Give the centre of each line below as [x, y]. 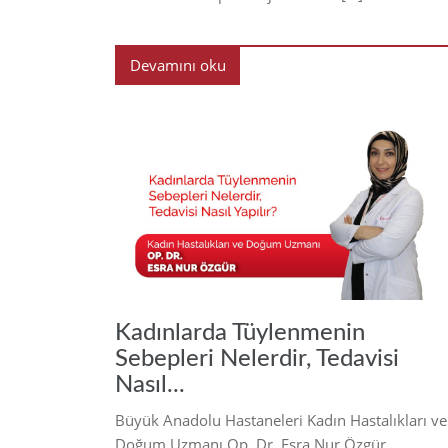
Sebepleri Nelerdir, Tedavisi [257, 358]
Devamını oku [177, 64]
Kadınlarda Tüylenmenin [240, 332]
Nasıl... [150, 384]
